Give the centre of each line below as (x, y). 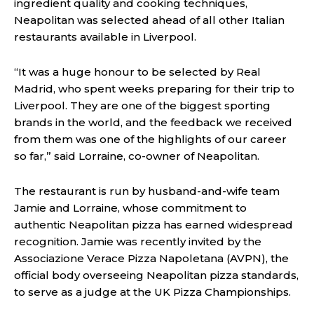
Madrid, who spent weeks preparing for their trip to (154, 89)
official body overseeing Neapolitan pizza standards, (156, 275)
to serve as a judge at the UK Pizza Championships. (152, 292)
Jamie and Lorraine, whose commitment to (130, 208)
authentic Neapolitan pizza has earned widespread (153, 225)
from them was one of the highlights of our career (150, 139)
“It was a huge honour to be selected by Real (137, 72)
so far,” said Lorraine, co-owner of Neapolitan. (137, 156)
